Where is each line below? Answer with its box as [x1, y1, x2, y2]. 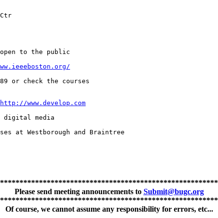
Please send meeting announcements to [14, 187, 144, 196]
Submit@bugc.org [143, 187, 204, 196]
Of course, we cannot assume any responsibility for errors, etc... [5, 205, 213, 214]
